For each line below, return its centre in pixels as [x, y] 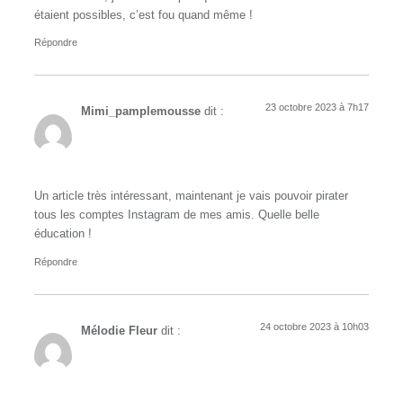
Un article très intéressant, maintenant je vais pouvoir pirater [191, 197]
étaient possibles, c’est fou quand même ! [143, 15]
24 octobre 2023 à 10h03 [314, 326]
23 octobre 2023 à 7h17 [317, 107]
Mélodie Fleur [119, 331]
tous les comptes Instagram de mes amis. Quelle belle [177, 215]
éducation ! [63, 234]
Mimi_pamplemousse [141, 112]
